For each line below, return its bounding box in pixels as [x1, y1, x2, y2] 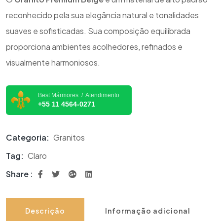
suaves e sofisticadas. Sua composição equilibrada [6, 26, 190, 37]
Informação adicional [105, 206, 190, 216]
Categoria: [6, 132, 51, 143]
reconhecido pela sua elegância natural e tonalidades [6, 10, 199, 21]
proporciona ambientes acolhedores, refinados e [6, 41, 183, 52]
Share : [6, 169, 33, 180]
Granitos [53, 132, 85, 143]
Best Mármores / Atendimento [38, 91, 119, 99]
